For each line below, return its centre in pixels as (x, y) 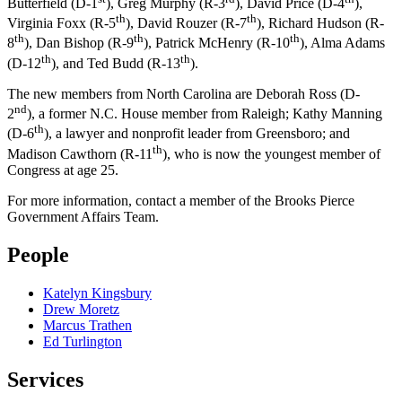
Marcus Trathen (87, 325)
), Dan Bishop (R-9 (79, 43)
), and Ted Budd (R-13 (116, 64)
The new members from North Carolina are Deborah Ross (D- (184, 94)
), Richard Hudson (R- (320, 23)
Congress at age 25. (63, 170)
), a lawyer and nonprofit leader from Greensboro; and (197, 134)
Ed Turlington (83, 341)
